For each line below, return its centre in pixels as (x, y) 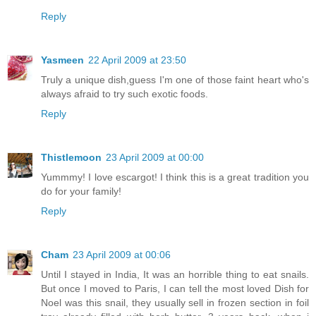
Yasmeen (62, 60)
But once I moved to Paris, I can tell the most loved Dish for (175, 289)
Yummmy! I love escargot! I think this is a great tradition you (175, 177)
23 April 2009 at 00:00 (155, 158)
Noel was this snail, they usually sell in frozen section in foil (175, 303)
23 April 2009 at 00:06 (122, 255)
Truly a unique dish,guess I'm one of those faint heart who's (175, 80)
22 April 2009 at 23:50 (137, 60)
